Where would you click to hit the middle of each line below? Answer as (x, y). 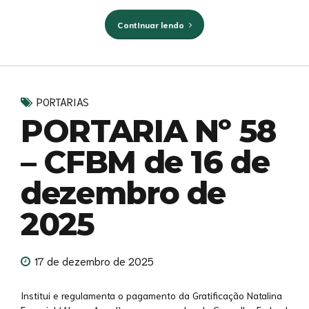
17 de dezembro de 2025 (94, 260)
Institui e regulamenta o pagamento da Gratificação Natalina (151, 295)
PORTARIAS (63, 102)
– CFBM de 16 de (145, 162)
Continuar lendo (150, 24)
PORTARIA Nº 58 (149, 131)
